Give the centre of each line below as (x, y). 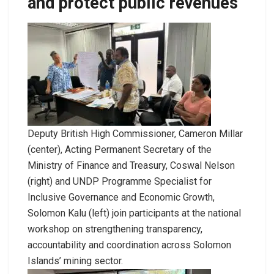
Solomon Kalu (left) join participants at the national (134, 213)
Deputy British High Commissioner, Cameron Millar (135, 133)
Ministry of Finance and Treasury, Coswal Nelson (131, 165)
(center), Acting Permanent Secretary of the (120, 149)
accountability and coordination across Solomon (129, 245)
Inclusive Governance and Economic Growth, (121, 197)
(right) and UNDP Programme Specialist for (120, 181)
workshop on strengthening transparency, (115, 229)
